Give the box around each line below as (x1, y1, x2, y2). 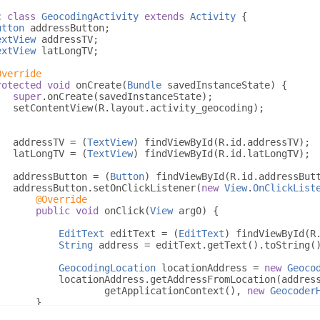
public (36, 204, 70, 216)
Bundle (127, 79, 161, 91)
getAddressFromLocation (150, 273, 276, 285)
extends (144, 10, 184, 22)
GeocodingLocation (59, 261, 156, 274)
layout (110, 101, 144, 114)
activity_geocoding (150, 101, 253, 114)
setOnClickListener (93, 181, 196, 194)
